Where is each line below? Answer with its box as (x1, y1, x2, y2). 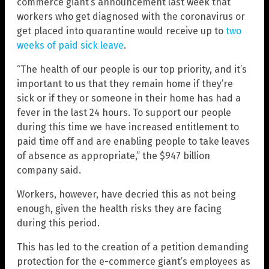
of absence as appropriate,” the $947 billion (17, 150, 210, 162)
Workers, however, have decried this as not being (17, 188, 236, 200)
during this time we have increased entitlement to (17, 121, 239, 133)
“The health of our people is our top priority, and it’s (17, 63, 247, 75)
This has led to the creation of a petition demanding (17, 241, 249, 253)
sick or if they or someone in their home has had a (17, 92, 241, 104)
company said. (17, 164, 81, 176)
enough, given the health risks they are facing (17, 202, 222, 214)
